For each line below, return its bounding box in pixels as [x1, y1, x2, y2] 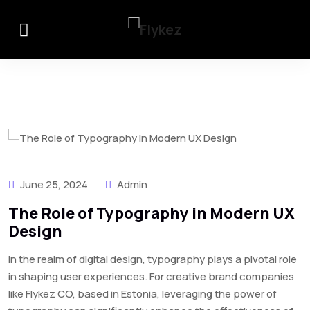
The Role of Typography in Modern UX [8, 203, 295, 224]
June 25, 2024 [20, 177, 88, 192]
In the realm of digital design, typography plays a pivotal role [8, 252, 297, 267]
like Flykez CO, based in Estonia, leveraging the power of [8, 286, 277, 302]
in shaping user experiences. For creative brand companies [8, 269, 294, 284]
